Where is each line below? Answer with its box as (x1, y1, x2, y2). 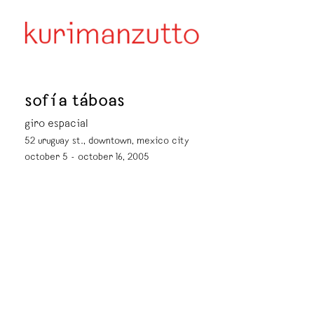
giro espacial (25, 119, 88, 130)
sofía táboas (25, 94, 125, 111)
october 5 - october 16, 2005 (25, 153, 149, 163)
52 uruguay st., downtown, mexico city (25, 137, 189, 146)
